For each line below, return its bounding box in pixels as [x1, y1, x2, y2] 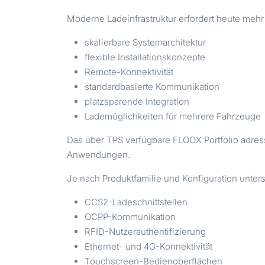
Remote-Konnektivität [85, 66, 174, 78]
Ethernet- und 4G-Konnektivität [85, 241, 213, 253]
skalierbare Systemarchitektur [85, 37, 206, 49]
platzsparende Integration [85, 96, 190, 108]
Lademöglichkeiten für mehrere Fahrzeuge [85, 111, 261, 122]
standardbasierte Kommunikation [85, 81, 220, 93]
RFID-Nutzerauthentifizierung [85, 226, 206, 238]
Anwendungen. [67, 149, 131, 161]
